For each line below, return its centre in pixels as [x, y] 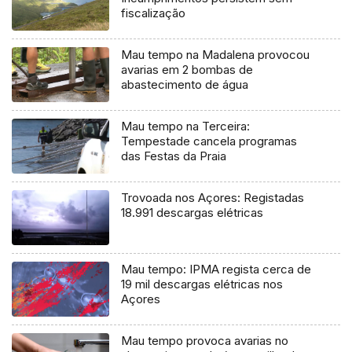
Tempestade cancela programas [209, 141]
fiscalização [154, 13]
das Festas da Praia [174, 156]
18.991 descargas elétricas [192, 213]
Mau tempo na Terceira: [186, 126]
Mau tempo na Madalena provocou [216, 55]
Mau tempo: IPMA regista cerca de [216, 269]
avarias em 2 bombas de [187, 70]
